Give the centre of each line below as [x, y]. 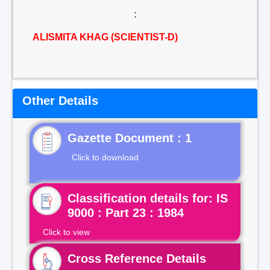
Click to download [105, 157]
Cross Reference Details [137, 259]
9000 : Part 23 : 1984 [126, 213]
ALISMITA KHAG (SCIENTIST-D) [105, 37]
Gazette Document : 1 [130, 138]
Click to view [66, 232]
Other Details [60, 101]
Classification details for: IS [148, 198]
